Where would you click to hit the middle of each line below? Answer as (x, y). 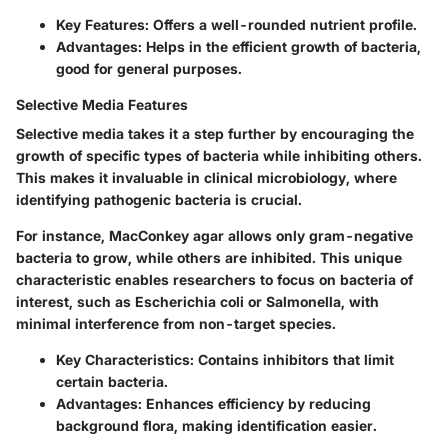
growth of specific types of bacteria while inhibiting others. (219, 155)
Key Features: (102, 24)
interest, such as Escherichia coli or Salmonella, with (197, 301)
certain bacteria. (112, 381)
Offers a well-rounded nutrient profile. (283, 24)
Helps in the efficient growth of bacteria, (281, 46)
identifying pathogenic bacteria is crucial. (159, 199)
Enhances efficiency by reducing (256, 403)
